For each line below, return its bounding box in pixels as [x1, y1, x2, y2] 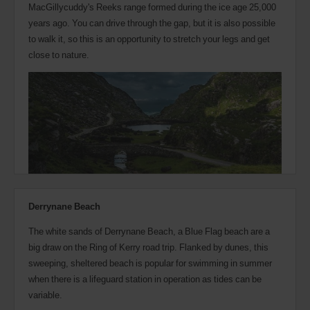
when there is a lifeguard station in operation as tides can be [28, 272, 262, 285]
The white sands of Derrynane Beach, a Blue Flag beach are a [28, 224, 270, 237]
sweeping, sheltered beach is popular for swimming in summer [28, 256, 272, 269]
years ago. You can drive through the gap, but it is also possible [28, 16, 275, 29]
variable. [28, 288, 62, 301]
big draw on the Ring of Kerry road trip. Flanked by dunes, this [28, 240, 268, 253]
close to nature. [28, 48, 89, 61]
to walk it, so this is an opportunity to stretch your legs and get [28, 32, 270, 45]
